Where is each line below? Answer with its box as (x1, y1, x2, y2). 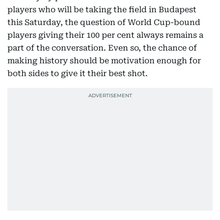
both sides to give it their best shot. (7, 69, 148, 78)
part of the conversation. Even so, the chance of (7, 43, 197, 53)
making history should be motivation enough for (7, 56, 201, 65)
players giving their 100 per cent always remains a (7, 30, 203, 40)
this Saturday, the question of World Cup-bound (7, 18, 200, 27)
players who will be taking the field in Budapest (7, 5, 196, 14)
